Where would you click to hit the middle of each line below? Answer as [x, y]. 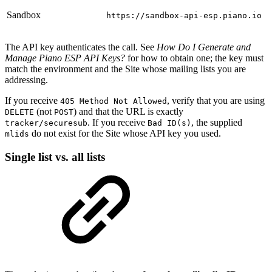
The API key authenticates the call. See [81, 47]
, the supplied [217, 123]
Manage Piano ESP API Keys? [65, 58]
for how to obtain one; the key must [194, 58]
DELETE [19, 112]
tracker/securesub [46, 123]
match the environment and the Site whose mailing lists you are [125, 69]
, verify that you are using [216, 101]
